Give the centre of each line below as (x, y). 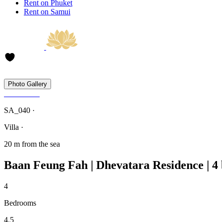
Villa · (14, 127)
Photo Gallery (28, 84)
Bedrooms (20, 203)
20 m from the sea (32, 144)
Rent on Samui (47, 12)
